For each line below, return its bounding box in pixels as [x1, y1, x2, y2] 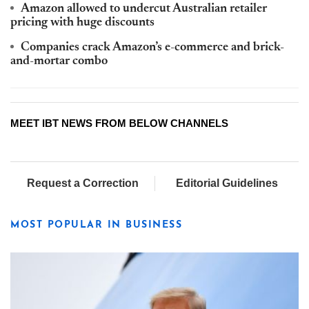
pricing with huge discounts [10, 16, 154, 29]
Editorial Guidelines [176, 177, 278, 189]
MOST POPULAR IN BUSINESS [10, 219, 182, 230]
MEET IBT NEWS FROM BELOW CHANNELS [10, 117, 228, 129]
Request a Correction [26, 177, 139, 189]
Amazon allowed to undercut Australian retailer [21, 2, 267, 15]
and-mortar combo [10, 54, 108, 68]
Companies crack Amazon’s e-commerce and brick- [21, 41, 284, 54]
